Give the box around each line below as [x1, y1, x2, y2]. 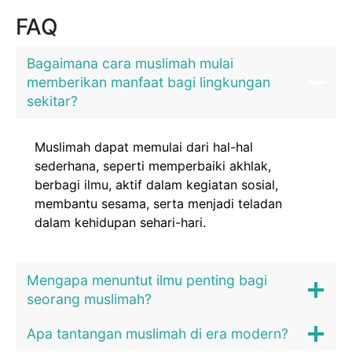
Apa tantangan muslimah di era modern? [27, 324, 288, 342]
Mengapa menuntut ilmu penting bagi [27, 271, 267, 288]
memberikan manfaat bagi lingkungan [27, 73, 270, 90]
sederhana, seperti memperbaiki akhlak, [35, 157, 271, 174]
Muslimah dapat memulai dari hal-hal [35, 138, 253, 155]
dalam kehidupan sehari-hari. [35, 214, 206, 230]
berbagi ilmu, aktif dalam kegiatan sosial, [35, 176, 278, 192]
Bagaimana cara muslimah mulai [27, 54, 233, 71]
